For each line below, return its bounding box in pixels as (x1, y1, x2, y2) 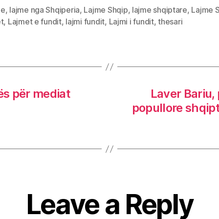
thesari (158, 17, 183, 27)
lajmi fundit (66, 17, 105, 27)
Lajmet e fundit (7, 17, 62, 27)
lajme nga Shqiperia (9, 5, 80, 15)
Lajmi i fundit (109, 17, 154, 27)
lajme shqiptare (131, 5, 187, 15)
